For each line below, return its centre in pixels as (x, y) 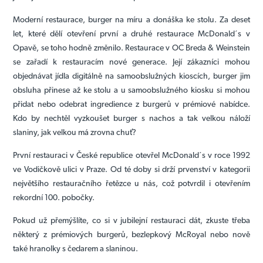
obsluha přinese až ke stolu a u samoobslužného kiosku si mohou (131, 90)
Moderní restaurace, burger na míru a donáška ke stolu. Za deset (131, 19)
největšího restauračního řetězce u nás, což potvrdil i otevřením (131, 183)
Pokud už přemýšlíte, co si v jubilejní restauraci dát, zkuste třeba (131, 220)
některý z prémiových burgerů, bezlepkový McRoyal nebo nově (131, 234)
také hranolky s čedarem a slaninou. (76, 248)
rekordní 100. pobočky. (54, 197)
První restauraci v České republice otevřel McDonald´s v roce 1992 (131, 155)
